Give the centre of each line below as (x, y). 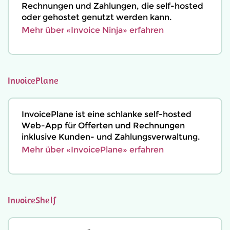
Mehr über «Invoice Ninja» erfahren (93, 30)
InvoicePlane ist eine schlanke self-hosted (107, 114)
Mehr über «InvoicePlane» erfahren (93, 150)
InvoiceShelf (32, 200)
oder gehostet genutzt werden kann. (97, 17)
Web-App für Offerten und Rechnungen (103, 126)
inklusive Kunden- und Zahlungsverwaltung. (111, 137)
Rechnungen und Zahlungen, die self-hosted (112, 6)
